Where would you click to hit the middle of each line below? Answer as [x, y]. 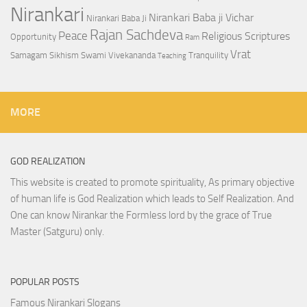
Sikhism [64, 56]
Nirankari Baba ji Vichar [201, 18]
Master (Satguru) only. [57, 232]
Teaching [172, 56]
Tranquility [208, 56]
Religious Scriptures [246, 37]
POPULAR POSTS [45, 282]
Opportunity [33, 37]
